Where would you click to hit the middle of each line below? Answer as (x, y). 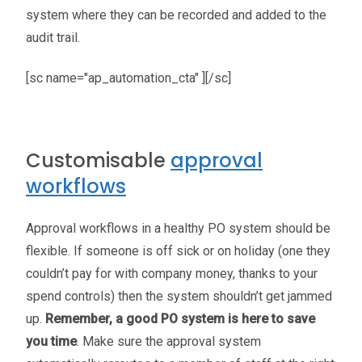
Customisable (98, 161)
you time (51, 342)
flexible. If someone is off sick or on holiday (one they (178, 251)
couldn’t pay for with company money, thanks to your (172, 274)
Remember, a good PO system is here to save (180, 319)
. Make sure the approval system (169, 342)
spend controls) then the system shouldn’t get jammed (179, 297)
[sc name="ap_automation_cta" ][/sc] (128, 78)
